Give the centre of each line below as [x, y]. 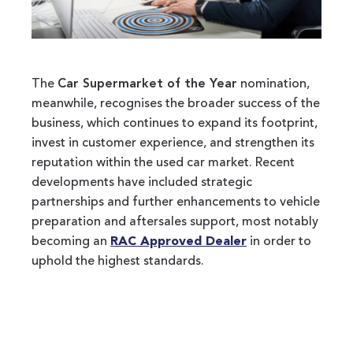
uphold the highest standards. [118, 261]
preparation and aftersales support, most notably [175, 222]
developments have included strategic [142, 182]
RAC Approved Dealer [178, 242]
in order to [279, 242]
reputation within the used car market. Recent [163, 163]
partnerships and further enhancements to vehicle [176, 202]
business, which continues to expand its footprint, [175, 123]
